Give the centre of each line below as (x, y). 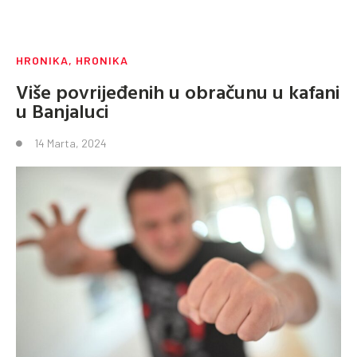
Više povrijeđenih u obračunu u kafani (178, 92)
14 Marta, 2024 (71, 143)
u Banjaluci (62, 111)
